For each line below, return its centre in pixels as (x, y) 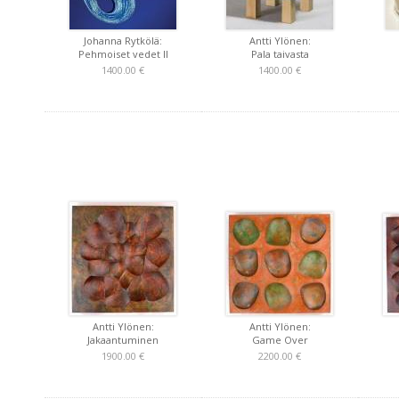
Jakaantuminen (123, 340)
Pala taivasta (280, 54)
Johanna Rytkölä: (123, 41)
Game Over (280, 340)
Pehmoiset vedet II (123, 54)
